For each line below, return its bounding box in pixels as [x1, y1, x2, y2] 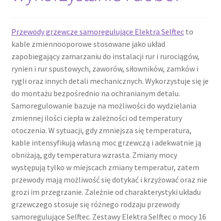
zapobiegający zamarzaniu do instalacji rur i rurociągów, [11, 51, 199, 61]
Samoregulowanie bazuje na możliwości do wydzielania [11, 100, 196, 110]
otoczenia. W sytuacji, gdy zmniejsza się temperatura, [11, 125, 191, 135]
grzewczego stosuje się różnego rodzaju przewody [11, 199, 180, 209]
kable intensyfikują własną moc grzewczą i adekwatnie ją [11, 137, 201, 147]
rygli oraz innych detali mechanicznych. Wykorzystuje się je [11, 75, 209, 86]
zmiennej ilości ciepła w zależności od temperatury [11, 112, 182, 123]
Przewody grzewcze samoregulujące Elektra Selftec [11, 26, 184, 37]
